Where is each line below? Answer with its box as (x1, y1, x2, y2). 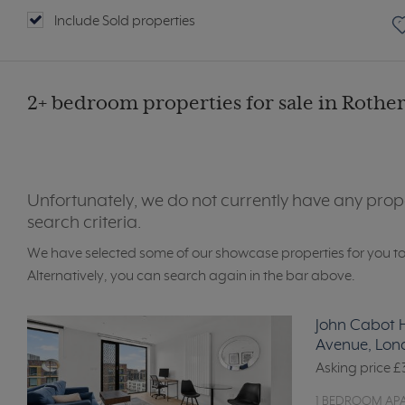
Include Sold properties (54, 14, 195, 30)
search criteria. (27, 213, 141, 233)
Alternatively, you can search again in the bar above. (27, 268, 355, 285)
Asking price (316, 361, 394, 377)
